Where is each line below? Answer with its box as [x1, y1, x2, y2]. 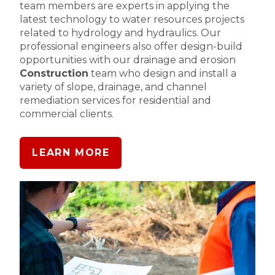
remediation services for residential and [20, 95, 212, 107]
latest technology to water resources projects [20, 14, 245, 26]
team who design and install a [88, 68, 237, 80]
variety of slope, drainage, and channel [20, 81, 207, 93]
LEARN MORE [32, 147, 110, 159]
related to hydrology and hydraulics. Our [20, 27, 222, 39]
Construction [20, 68, 89, 80]
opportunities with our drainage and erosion [20, 54, 236, 66]
